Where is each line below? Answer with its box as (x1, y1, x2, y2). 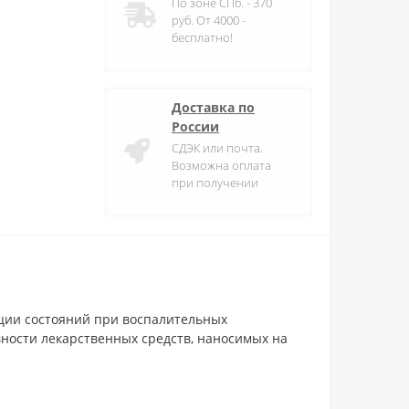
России (172, 117, 219, 135)
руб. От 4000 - (172, 11, 246, 28)
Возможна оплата (172, 156, 271, 173)
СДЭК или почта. (172, 139, 263, 156)
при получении (172, 173, 258, 191)
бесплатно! (172, 28, 233, 46)
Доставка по (172, 98, 255, 116)
